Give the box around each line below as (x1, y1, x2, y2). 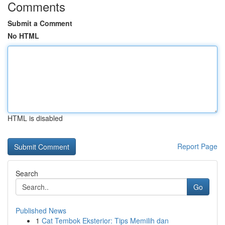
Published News (16, 205, 66, 215)
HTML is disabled (8, 113, 63, 123)
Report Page (177, 141, 217, 151)
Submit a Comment (8, 18, 72, 28)
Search (16, 168, 38, 178)
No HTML (8, 31, 39, 41)
